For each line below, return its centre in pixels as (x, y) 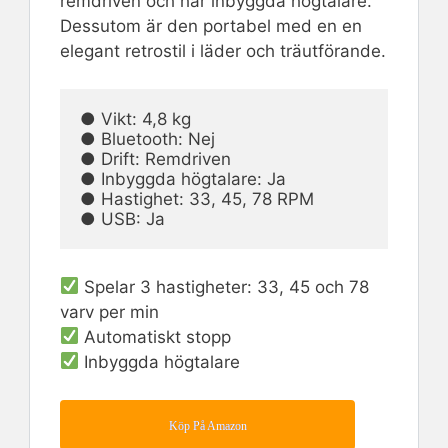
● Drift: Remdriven (155, 159)
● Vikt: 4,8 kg (135, 119)
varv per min (109, 311)
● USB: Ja (122, 219)
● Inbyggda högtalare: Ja (183, 179)
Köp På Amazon (207, 425)
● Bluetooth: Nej (147, 139)
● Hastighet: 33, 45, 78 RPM (197, 199)
